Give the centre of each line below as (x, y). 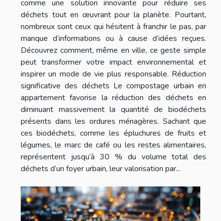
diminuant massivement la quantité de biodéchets (113, 109)
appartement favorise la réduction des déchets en (113, 97)
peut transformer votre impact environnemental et (113, 62)
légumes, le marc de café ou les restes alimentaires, (113, 145)
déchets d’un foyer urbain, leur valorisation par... (101, 168)
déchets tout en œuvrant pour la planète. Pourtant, (113, 15)
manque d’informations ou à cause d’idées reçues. (113, 38)
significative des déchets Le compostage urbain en (113, 86)
